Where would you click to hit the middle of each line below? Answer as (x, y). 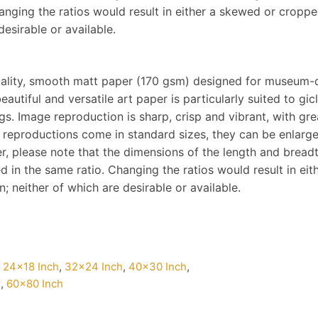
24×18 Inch (31, 267)
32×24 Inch (94, 267)
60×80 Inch (35, 284)
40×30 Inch (158, 267)
